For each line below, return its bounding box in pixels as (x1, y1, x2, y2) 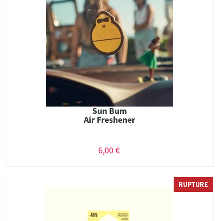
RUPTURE (179, 180, 208, 189)
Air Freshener (83, 114, 135, 125)
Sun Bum (92, 105, 127, 116)
